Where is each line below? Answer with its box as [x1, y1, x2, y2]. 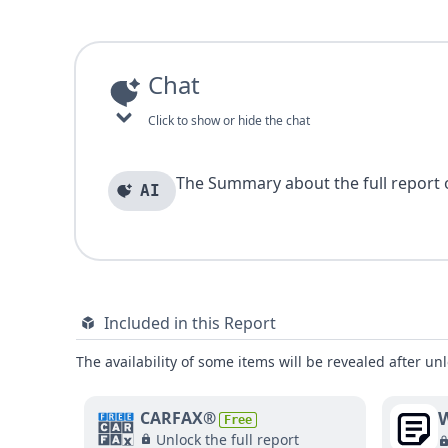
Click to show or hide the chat [148, 112, 310, 129]
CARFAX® [140, 407, 216, 429]
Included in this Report [104, 312, 276, 334]
